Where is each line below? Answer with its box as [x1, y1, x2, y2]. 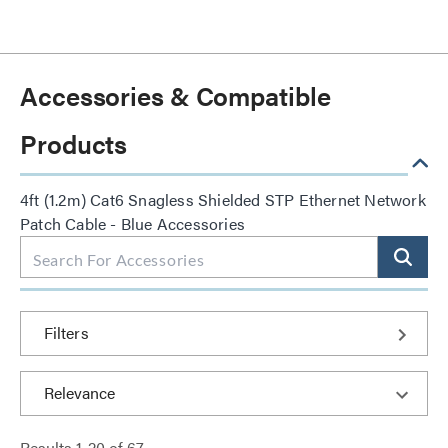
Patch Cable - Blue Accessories [20, 212, 245, 235]
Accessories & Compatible [20, 77, 331, 114]
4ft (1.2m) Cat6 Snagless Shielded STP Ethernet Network [20, 188, 426, 211]
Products [20, 125, 128, 162]
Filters [44, 321, 89, 344]
